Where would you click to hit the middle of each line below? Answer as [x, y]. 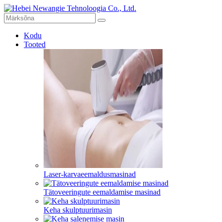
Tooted [35, 44]
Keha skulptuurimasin [78, 210]
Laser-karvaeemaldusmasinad [90, 174]
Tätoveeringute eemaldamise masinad [102, 192]
